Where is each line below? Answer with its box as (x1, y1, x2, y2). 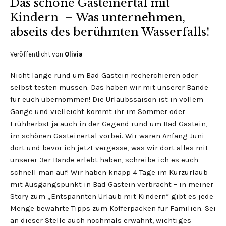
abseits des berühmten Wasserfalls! (10, 25, 209, 39)
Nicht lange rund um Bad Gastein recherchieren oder (10, 71, 198, 80)
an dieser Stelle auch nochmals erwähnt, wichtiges (10, 216, 191, 225)
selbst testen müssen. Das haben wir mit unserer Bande (10, 83, 208, 92)
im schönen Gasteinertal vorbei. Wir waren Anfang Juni (10, 131, 204, 140)
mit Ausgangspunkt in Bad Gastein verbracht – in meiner (10, 180, 213, 189)
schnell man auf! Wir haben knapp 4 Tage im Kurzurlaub (10, 167, 208, 177)
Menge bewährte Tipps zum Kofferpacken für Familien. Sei (10, 204, 216, 213)
